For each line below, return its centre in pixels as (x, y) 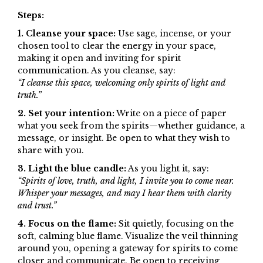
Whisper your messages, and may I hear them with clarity (124, 193)
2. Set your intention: (66, 114)
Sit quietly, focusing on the (175, 224)
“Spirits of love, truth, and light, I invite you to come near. (126, 181)
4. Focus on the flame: (67, 224)
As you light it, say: (168, 169)
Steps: (31, 16)
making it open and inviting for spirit (99, 58)
